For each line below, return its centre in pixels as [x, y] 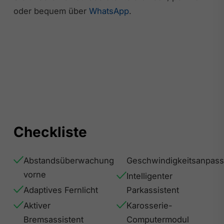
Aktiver [37, 206]
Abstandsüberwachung [69, 161]
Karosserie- [150, 206]
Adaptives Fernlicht [61, 190]
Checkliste [50, 132]
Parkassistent [153, 190]
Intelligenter [150, 176]
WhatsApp [109, 11]
